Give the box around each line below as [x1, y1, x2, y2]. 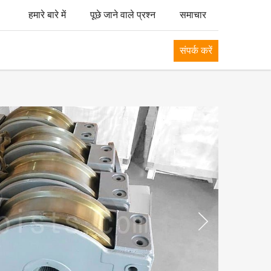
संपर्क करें [180, 45, 212, 56]
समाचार [180, 9, 206, 21]
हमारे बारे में [28, 9, 66, 21]
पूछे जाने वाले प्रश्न [90, 9, 155, 21]
